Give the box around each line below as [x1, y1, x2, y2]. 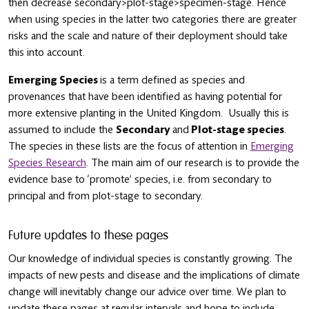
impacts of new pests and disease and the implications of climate [8, 268, 300, 281]
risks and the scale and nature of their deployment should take [8, 29, 288, 42]
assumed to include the [8, 123, 116, 136]
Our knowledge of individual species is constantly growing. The [8, 252, 292, 265]
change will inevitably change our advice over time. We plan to [8, 285, 286, 298]
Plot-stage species [189, 123, 284, 136]
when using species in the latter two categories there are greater [8, 12, 297, 26]
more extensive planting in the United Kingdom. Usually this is [8, 106, 289, 119]
